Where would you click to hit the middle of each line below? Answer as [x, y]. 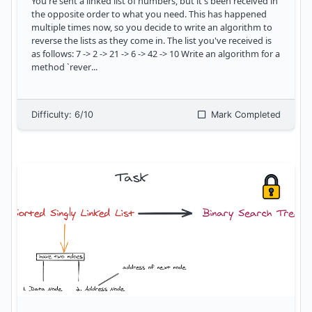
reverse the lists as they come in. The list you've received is [151, 41]
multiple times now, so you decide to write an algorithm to [152, 28]
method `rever [61, 67]
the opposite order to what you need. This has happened [149, 14]
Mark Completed [244, 115]
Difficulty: [53, 115]
